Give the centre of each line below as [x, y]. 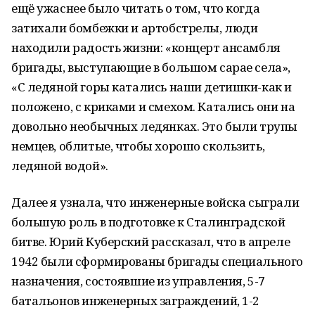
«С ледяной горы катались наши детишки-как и [152, 87]
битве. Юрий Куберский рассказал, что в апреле [151, 242]
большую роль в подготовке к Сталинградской [148, 222]
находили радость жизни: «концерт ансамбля [146, 47]
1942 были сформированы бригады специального [157, 261]
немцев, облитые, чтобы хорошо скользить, [138, 146]
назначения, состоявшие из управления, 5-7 [138, 281]
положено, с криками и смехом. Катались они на [153, 107]
